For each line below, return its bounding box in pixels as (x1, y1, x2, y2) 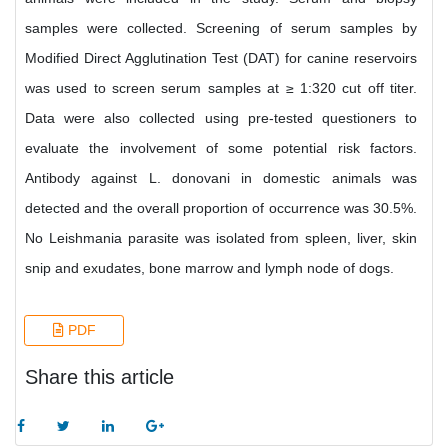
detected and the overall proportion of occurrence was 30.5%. (25, 200, 417, 216)
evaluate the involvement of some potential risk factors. (25, 140, 417, 156)
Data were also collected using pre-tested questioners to (25, 110, 417, 126)
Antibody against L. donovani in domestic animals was (25, 170, 417, 186)
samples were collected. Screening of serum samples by (25, 20, 417, 36)
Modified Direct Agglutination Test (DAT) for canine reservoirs (25, 50, 417, 66)
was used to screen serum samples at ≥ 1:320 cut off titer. (25, 80, 417, 96)
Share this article (25, 366, 174, 388)
